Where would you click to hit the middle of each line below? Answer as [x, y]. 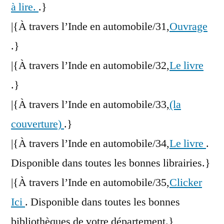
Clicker [186, 183]
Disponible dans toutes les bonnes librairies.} [111, 163]
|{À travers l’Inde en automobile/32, [90, 66]
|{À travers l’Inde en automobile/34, [90, 144]
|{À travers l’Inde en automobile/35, [90, 183]
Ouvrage [188, 27]
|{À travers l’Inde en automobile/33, [90, 105]
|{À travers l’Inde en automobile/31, [90, 27]
